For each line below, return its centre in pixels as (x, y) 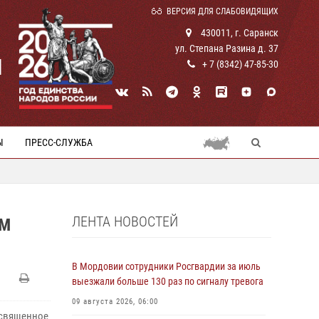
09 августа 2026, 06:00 (115, 302)
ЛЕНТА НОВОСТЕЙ (125, 221)
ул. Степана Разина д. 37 (227, 48)
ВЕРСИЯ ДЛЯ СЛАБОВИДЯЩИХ (223, 11)
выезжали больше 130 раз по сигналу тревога (168, 281)
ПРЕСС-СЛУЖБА (59, 142)
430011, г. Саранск (239, 33)
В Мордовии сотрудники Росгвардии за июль (166, 266)
